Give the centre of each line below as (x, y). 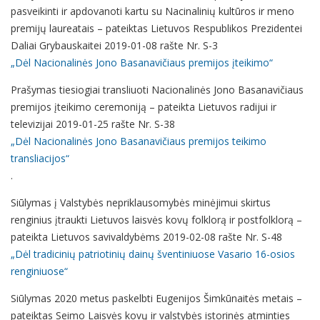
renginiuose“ (39, 271)
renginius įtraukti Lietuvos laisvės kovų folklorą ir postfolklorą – (156, 220)
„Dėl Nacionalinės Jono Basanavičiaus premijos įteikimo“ (142, 62)
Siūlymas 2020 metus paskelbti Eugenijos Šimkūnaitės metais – (156, 298)
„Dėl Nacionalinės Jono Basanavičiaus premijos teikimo (139, 141)
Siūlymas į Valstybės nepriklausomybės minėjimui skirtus (141, 202)
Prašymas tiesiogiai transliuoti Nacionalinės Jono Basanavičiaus (157, 90)
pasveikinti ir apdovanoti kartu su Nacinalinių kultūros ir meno (152, 11)
